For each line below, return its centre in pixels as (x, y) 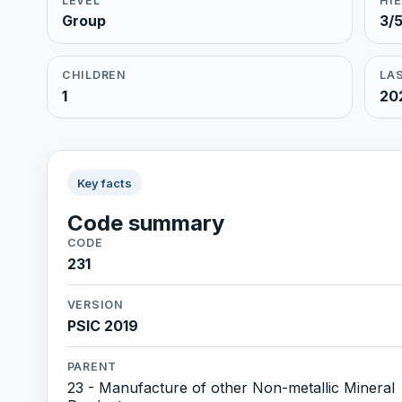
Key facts (104, 183)
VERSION (95, 305)
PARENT (92, 367)
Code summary (145, 223)
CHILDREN (94, 75)
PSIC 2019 (102, 325)
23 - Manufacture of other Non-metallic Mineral (231, 387)
